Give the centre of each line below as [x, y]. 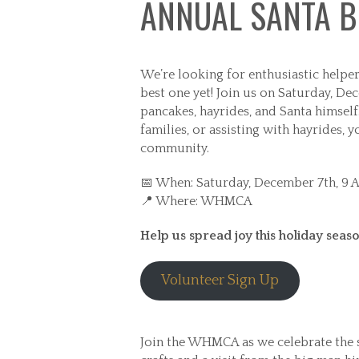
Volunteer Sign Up [220, 280]
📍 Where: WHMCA [196, 201]
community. [175, 148]
